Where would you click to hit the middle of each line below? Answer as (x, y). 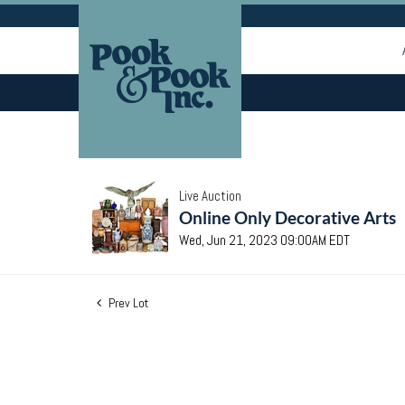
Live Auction (210, 196)
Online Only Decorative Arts (287, 217)
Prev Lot (127, 303)
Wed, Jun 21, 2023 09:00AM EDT (264, 240)
